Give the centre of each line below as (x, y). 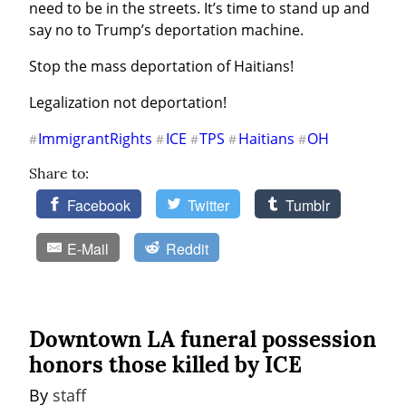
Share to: (59, 174)
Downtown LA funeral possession (203, 340)
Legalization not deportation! (128, 103)
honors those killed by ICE (165, 365)
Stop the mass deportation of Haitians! (161, 67)
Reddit (187, 249)
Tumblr (308, 206)
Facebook (99, 206)
